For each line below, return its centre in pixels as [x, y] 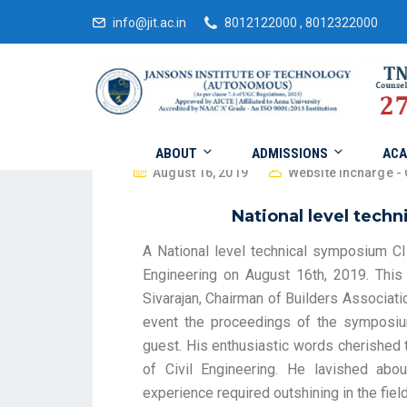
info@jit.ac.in [149, 23]
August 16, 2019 [200, 173]
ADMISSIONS [290, 154]
